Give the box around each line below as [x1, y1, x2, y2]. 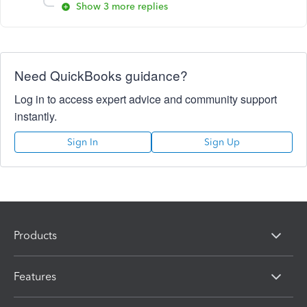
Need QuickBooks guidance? [14, 66, 188, 84]
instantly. [14, 108, 57, 124]
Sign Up [204, 136, 240, 148]
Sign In [67, 136, 99, 148]
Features [14, 269, 56, 283]
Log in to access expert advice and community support [14, 91, 277, 107]
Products [14, 228, 57, 242]
